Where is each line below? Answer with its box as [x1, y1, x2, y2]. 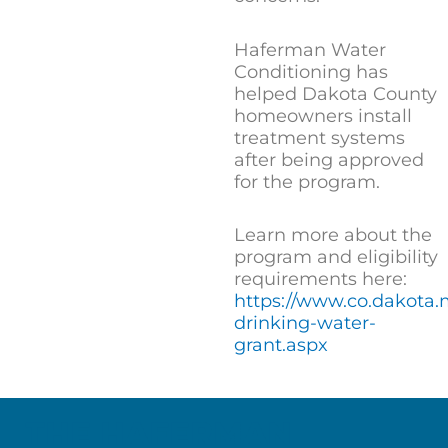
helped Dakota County [234, 82, 437, 105]
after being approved [234, 148, 424, 171]
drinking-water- [234, 312, 376, 335]
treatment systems [234, 126, 405, 149]
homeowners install [234, 104, 412, 127]
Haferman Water [234, 38, 386, 61]
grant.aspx [234, 334, 328, 357]
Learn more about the [234, 224, 432, 247]
